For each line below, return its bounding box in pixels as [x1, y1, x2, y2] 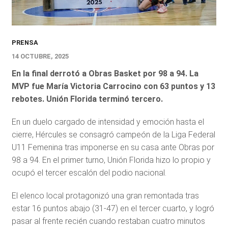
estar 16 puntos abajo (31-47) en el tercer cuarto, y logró [11, 204, 214, 214]
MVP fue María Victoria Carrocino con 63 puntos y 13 [11, 81, 215, 92]
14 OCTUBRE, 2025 [11, 52, 69, 61]
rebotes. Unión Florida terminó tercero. [11, 94, 163, 104]
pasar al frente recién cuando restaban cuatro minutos [11, 216, 205, 226]
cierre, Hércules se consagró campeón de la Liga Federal [11, 130, 215, 140]
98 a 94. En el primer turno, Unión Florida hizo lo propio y [11, 155, 211, 165]
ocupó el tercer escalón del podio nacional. [11, 168, 166, 178]
